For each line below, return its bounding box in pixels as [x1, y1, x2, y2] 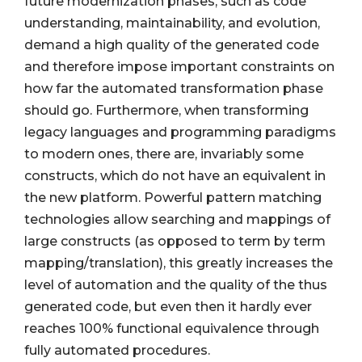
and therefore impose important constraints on [24, 59, 335, 75]
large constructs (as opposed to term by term [24, 234, 326, 250]
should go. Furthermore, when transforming [24, 103, 309, 119]
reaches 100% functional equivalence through [24, 321, 319, 337]
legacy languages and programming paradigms [24, 124, 336, 141]
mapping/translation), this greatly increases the [24, 255, 333, 271]
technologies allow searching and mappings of [24, 212, 330, 228]
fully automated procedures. [24, 343, 210, 359]
